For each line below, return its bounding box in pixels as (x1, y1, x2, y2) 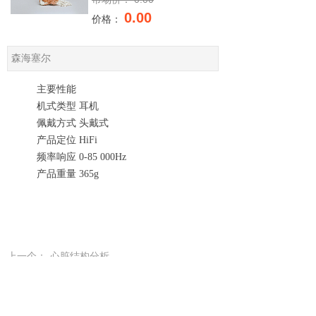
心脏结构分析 (50, 251, 109, 262)
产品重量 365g (37, 169, 99, 179)
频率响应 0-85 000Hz (37, 152, 126, 162)
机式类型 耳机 (37, 101, 99, 111)
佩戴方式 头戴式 (37, 118, 109, 128)
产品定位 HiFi (37, 135, 97, 145)
